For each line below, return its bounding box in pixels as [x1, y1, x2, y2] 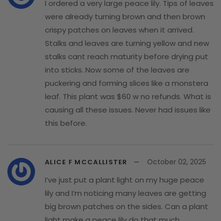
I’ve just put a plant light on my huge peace [45, 174, 204, 185]
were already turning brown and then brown [45, 11, 205, 22]
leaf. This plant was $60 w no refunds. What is [45, 91, 211, 102]
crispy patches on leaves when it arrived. [45, 24, 194, 35]
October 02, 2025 [147, 156, 207, 167]
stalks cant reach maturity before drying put [45, 51, 208, 62]
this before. [45, 117, 87, 128]
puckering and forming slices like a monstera [45, 77, 208, 88]
